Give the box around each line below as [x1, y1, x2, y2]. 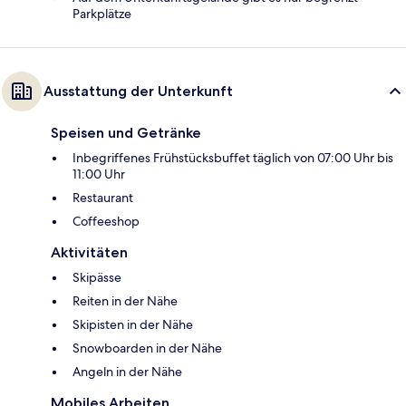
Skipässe [72, 268, 121, 285]
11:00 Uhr [72, 165, 125, 182]
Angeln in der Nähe [72, 362, 182, 380]
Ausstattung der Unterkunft [43, 82, 233, 100]
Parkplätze [72, 5, 131, 22]
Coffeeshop [72, 212, 140, 229]
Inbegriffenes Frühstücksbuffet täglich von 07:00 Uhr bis [72, 149, 393, 166]
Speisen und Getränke [51, 123, 201, 141]
